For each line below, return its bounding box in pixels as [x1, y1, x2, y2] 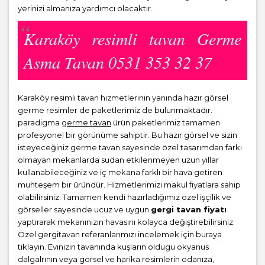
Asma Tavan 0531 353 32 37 [24, 51, 212, 73]
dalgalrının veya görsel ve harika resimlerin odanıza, [18, 254, 214, 264]
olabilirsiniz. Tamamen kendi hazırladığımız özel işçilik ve [18, 192, 231, 202]
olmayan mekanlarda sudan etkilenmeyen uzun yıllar [18, 155, 219, 164]
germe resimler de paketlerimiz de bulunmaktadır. [18, 105, 212, 115]
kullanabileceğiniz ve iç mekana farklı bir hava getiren [18, 167, 222, 177]
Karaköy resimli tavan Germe [24, 27, 241, 50]
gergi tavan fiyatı [151, 205, 227, 214]
